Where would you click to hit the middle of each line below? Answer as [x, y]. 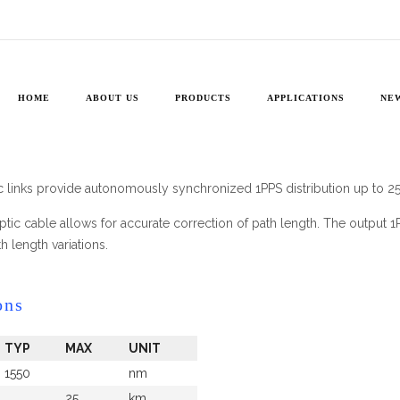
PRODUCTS [203, 98]
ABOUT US [112, 98]
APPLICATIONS [305, 98]
